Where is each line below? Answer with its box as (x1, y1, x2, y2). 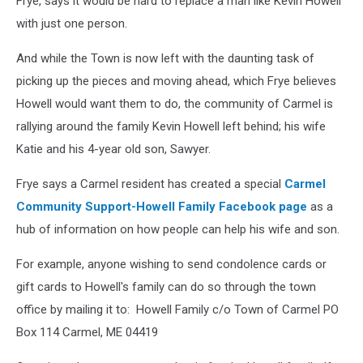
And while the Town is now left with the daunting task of (16, 51, 314, 66)
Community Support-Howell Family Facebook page (16, 199, 307, 214)
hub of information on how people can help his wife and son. (16, 222, 340, 237)
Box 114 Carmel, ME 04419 (16, 325, 158, 340)
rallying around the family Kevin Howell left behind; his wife (16, 119, 326, 134)
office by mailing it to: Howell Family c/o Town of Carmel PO (16, 302, 339, 317)
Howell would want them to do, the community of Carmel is (16, 96, 333, 111)
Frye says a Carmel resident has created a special (16, 177, 284, 191)
